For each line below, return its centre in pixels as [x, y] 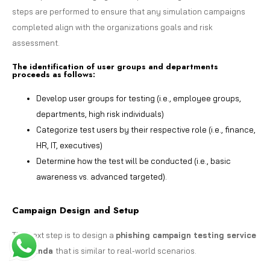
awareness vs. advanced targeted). [102, 176]
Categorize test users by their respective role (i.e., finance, [146, 129]
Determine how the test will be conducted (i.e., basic [133, 161]
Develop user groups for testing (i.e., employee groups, [139, 98]
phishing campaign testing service [186, 235]
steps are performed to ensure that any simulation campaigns [129, 11]
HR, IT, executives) [69, 145]
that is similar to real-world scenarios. [126, 250]
